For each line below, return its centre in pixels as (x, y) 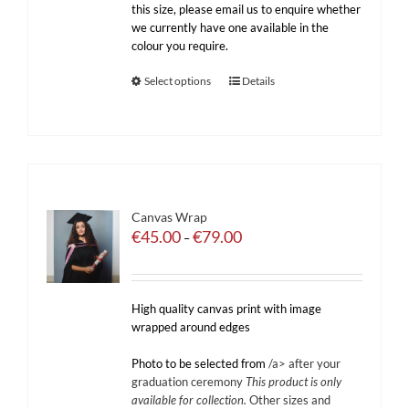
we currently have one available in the (231, 27)
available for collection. (189, 400)
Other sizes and (289, 400)
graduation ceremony (189, 382)
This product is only (294, 382)
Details (259, 81)
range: (258, 251)
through (262, 288)
